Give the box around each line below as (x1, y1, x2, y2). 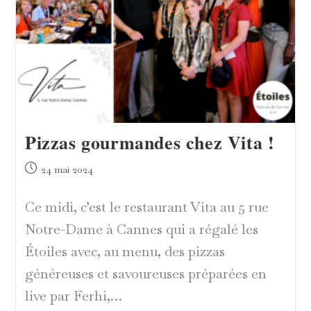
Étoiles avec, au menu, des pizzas (24, 242, 225, 260)
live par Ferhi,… (24, 286, 122, 305)
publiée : (24, 176, 62, 189)
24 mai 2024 (40, 162, 93, 176)
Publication (24, 161, 73, 174)
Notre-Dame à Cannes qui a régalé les (24, 219, 258, 238)
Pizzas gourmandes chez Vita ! (24, 128, 275, 155)
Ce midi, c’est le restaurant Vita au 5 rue (24, 197, 269, 216)
